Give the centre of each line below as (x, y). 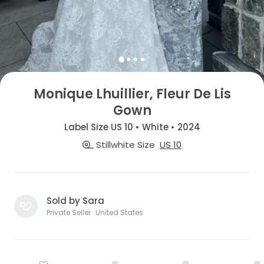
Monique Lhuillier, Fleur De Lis (132, 94)
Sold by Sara (75, 200)
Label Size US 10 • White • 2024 (132, 127)
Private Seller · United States (95, 212)
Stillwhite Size (125, 144)
